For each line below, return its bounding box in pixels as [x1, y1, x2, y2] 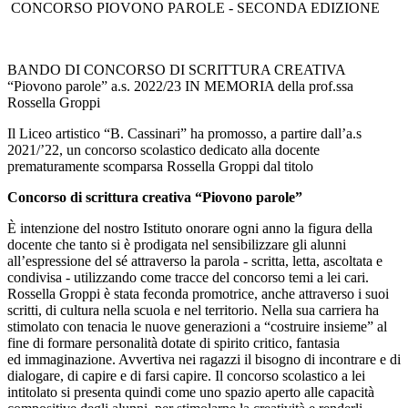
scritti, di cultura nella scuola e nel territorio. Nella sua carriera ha [7, 302, 379, 319]
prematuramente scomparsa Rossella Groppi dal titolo [7, 158, 313, 175]
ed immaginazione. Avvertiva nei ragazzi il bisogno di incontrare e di [7, 352, 401, 368]
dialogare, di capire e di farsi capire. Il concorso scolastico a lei [7, 368, 365, 384]
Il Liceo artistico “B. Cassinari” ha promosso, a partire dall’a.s [7, 126, 362, 142]
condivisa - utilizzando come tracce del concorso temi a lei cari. [7, 270, 369, 286]
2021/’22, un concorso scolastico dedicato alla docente [7, 142, 320, 158]
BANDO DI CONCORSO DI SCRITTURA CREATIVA [7, 62, 345, 78]
